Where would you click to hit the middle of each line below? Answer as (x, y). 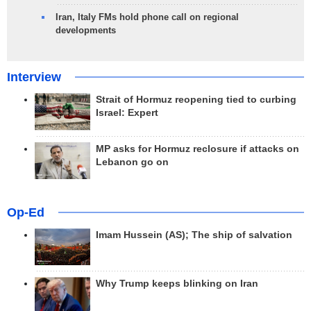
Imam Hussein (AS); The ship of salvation (194, 235)
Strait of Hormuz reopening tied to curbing (196, 100)
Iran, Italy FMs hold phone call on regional (147, 17)
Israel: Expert (127, 113)
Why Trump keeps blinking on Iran (177, 284)
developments (86, 31)
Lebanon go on (132, 162)
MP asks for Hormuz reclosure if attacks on (197, 149)
